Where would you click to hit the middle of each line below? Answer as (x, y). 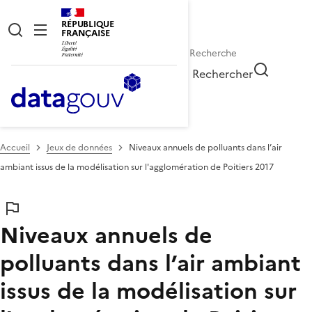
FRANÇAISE (86, 33)
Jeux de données (79, 147)
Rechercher (223, 73)
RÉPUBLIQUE (88, 24)
